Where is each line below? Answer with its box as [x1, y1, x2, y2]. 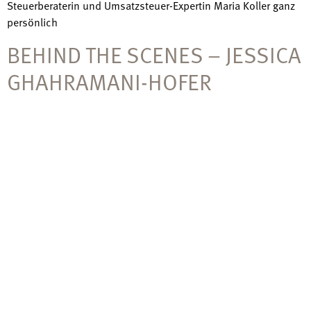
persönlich [7, 14, 58, 31]
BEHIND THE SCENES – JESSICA [7, 37, 301, 71]
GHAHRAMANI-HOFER [7, 64, 212, 98]
